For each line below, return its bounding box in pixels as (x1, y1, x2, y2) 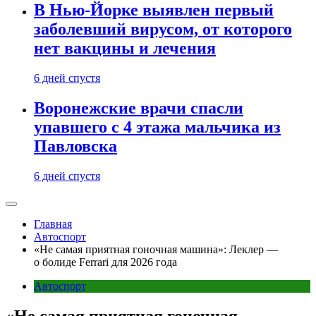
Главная (34, 217, 72, 230)
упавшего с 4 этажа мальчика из (34, 117, 281, 136)
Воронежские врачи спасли (34, 98, 243, 117)
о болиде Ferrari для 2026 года (34, 255, 177, 268)
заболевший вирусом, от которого (34, 20, 292, 39)
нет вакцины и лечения (34, 39, 216, 58)
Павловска (34, 136, 117, 155)
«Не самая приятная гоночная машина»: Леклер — (34, 243, 278, 255)
